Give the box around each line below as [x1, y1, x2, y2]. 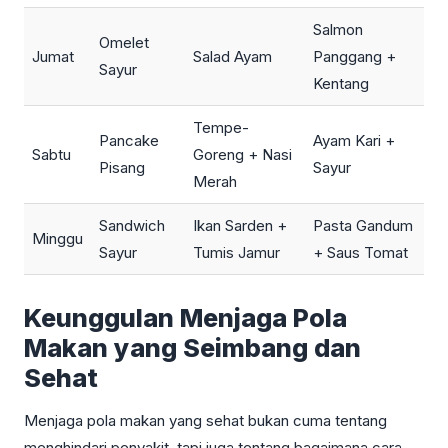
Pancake [99, 130, 159, 150]
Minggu [32, 228, 83, 248]
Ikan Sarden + [193, 215, 287, 235]
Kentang [313, 73, 369, 93]
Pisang [99, 157, 145, 177]
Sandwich [99, 215, 165, 235]
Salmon [313, 19, 363, 39]
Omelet [99, 32, 149, 52]
